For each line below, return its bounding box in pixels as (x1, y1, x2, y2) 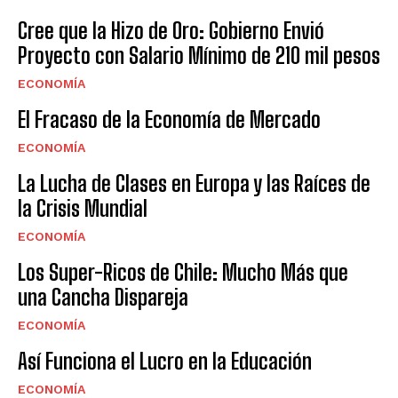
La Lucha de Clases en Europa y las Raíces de (18, 170, 370, 196)
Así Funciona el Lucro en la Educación (18, 347, 312, 374)
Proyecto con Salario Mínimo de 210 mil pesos (18, 42, 380, 68)
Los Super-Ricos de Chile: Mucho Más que (18, 259, 348, 285)
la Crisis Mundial (18, 195, 147, 221)
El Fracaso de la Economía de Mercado (18, 106, 321, 132)
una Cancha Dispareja (18, 283, 188, 310)
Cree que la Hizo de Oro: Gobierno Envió (18, 17, 324, 44)
